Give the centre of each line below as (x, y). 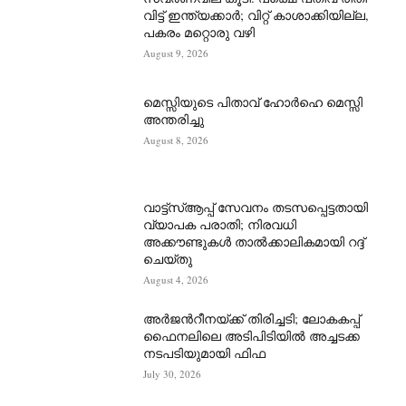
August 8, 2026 (176, 140)
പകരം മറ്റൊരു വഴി (199, 32)
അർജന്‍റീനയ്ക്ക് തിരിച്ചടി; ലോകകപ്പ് (252, 318)
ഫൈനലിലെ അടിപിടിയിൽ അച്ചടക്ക (252, 335)
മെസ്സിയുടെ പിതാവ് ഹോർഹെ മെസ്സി (253, 102)
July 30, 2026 (173, 373)
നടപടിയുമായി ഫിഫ (205, 353)
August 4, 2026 (176, 279)
